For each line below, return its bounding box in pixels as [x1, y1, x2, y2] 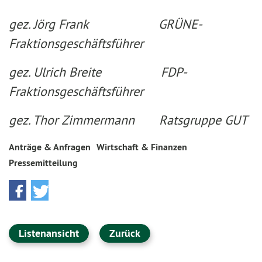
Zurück [109, 226, 140, 240]
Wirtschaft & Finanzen [96, 141, 187, 153]
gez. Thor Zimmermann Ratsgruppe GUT [9, 112, 247, 128]
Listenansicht [19, 226, 79, 240]
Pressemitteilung [9, 157, 78, 169]
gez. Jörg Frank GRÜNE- [9, 16, 202, 32]
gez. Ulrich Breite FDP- [9, 64, 187, 80]
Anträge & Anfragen [9, 141, 91, 153]
